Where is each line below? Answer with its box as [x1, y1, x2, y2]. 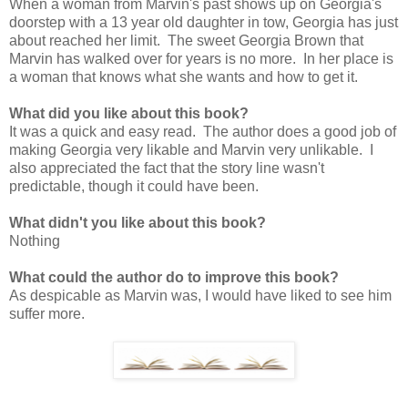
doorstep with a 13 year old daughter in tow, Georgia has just [9, 14, 398, 30]
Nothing [9, 232, 60, 249]
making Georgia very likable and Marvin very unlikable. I [9, 141, 373, 158]
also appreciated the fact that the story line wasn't [9, 159, 324, 176]
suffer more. [9, 305, 85, 321]
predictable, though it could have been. [9, 178, 259, 194]
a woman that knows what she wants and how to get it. [9, 68, 358, 85]
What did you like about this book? [9, 105, 249, 121]
